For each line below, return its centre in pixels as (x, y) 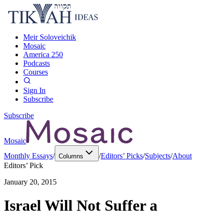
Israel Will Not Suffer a (81, 206)
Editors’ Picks (122, 156)
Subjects (158, 156)
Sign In (34, 90)
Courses (36, 72)
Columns (71, 156)
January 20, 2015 (30, 182)
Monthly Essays (28, 156)
